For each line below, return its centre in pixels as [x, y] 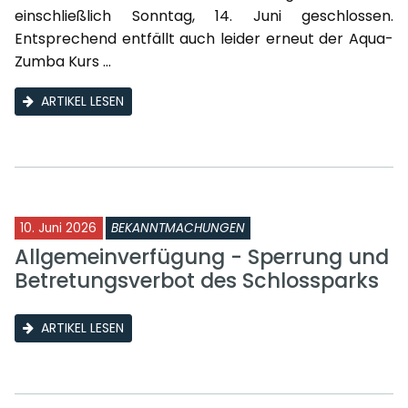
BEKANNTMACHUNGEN [178, 228]
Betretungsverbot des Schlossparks [197, 280]
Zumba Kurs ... [63, 61]
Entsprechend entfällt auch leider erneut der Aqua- [204, 38]
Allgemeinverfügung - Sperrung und [202, 256]
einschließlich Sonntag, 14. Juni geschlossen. [204, 15]
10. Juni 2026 [58, 228]
